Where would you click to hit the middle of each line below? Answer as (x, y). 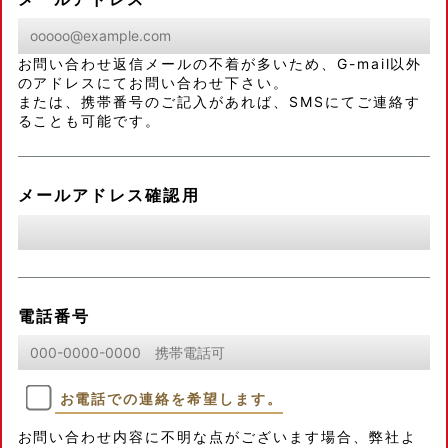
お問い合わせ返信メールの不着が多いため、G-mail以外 (220, 63)
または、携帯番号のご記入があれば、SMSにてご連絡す (219, 101)
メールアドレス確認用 (108, 195)
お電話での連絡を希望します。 (171, 399)
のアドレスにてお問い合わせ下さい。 (153, 82)
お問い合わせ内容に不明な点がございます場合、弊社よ (217, 437)
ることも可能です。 (89, 120)
